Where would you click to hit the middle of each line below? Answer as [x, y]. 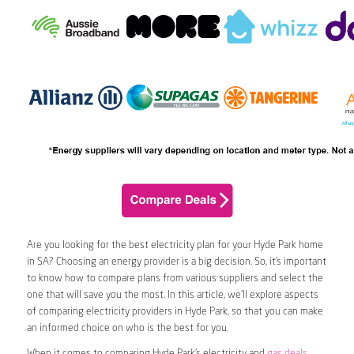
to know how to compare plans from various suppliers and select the [175, 279]
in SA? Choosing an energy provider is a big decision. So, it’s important [176, 262]
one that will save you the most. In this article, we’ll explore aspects [172, 296]
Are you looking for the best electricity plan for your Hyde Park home [175, 246]
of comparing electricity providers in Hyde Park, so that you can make [175, 312]
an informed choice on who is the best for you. [127, 329]
